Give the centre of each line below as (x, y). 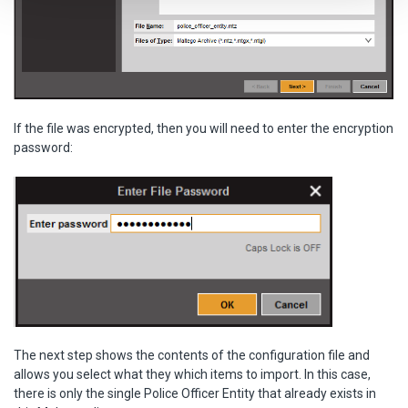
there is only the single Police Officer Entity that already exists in (195, 394)
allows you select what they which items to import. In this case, (192, 375)
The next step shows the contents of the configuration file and (192, 356)
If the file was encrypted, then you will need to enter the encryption (204, 129)
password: (43, 148)
